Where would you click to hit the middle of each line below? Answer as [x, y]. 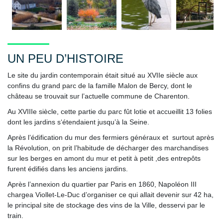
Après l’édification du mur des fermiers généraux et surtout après [111, 137]
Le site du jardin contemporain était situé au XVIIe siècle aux [103, 75]
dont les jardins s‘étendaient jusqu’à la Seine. [78, 122]
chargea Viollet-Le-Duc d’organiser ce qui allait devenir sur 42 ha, [111, 194]
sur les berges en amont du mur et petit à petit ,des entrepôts [104, 158]
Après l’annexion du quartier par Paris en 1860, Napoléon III [102, 184]
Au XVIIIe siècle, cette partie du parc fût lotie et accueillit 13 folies [110, 111]
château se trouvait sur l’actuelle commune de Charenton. [99, 96]
